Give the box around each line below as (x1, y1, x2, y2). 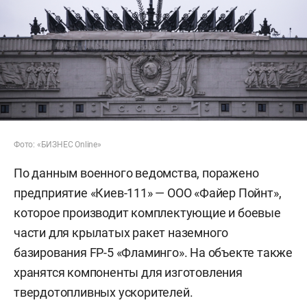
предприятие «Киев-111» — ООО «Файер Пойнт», (14, 185, 282, 200)
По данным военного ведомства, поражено (14, 165, 259, 180)
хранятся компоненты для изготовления (14, 265, 243, 280)
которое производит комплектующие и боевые (14, 205, 281, 220)
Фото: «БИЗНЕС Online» (14, 139, 101, 149)
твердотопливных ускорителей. (14, 284, 193, 299)
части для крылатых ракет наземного (14, 225, 229, 240)
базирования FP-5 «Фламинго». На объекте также (14, 245, 293, 260)
